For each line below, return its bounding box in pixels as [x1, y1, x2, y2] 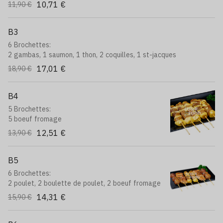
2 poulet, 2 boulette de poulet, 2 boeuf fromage [8, 179, 161, 188]
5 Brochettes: [8, 105, 51, 113]
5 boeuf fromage [8, 114, 62, 123]
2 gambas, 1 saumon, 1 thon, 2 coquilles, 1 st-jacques [8, 50, 176, 59]
